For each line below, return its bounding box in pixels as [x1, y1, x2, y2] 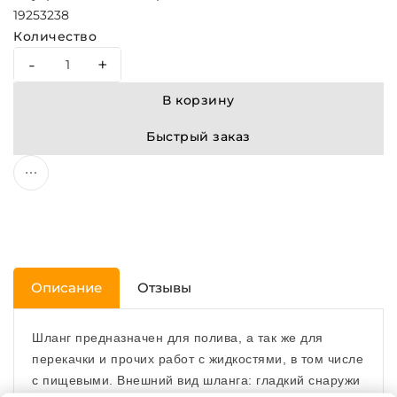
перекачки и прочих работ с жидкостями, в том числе [32, 352, 363, 366]
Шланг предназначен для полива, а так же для [32, 331, 323, 345]
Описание [31, 279, 102, 296]
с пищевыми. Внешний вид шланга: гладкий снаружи [32, 373, 361, 387]
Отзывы [137, 279, 191, 296]
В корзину [162, 92, 235, 108]
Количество [13, 28, 97, 44]
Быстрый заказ [146, 128, 251, 144]
